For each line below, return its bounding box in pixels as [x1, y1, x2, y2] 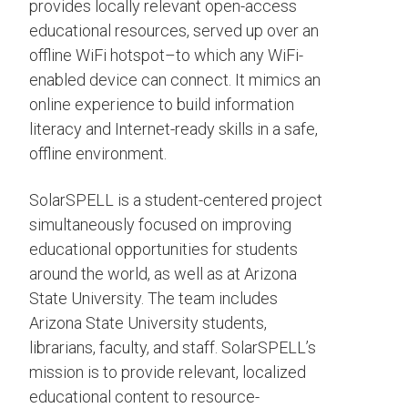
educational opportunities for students [29, 240, 298, 259]
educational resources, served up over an [29, 21, 319, 40]
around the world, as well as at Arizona [29, 264, 297, 283]
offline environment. [29, 144, 167, 163]
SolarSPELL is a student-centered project [29, 190, 322, 209]
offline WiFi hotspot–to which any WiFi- [29, 46, 303, 65]
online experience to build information [29, 95, 294, 114]
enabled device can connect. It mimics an [29, 70, 321, 89]
